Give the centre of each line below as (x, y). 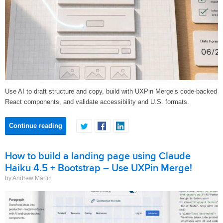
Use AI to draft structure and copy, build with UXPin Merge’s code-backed (111, 91)
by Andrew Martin (28, 178)
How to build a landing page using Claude (98, 156)
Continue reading (36, 126)
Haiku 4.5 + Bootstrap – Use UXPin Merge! (99, 168)
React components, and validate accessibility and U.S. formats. (97, 102)
